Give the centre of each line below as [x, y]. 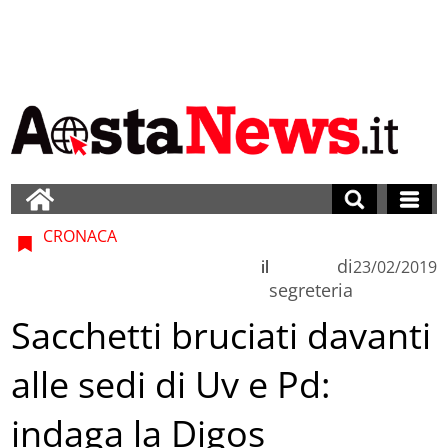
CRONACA [78, 235]
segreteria [310, 289]
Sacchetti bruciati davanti [221, 336]
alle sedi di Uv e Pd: [171, 385]
